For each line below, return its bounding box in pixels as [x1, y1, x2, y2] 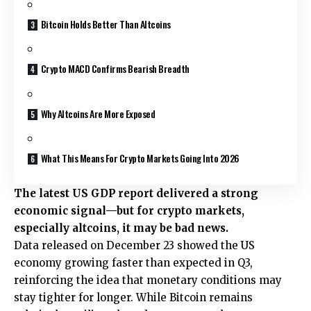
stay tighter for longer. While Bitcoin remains [14, 290, 253, 304]
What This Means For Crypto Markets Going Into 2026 [40, 151, 239, 166]
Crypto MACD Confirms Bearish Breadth [40, 61, 190, 76]
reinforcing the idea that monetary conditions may [14, 273, 282, 287]
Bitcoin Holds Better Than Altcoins [40, 16, 171, 31]
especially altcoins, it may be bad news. [14, 221, 228, 235]
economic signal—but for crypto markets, [14, 203, 244, 217]
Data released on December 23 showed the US [14, 238, 255, 252]
